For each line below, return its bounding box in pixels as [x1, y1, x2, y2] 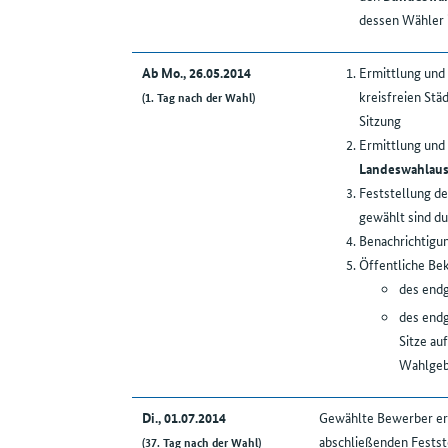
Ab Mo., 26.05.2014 [141, 62, 251, 83]
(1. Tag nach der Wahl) [141, 88, 255, 106]
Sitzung [358, 110, 401, 131]
